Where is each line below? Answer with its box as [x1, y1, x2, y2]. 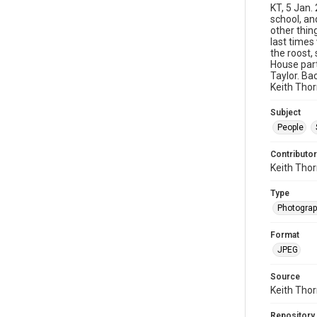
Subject [270, 107, 301, 117]
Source [270, 271, 300, 282]
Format [270, 229, 299, 240]
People [277, 122, 304, 132]
